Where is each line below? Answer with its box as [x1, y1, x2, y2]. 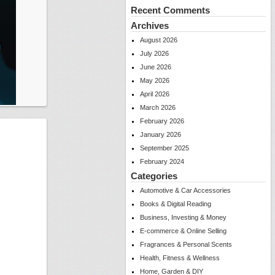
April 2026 [140, 90, 169, 98]
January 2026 [140, 131, 181, 138]
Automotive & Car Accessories [140, 187, 231, 194]
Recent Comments [131, 5, 210, 15]
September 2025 [140, 144, 189, 152]
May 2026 [140, 77, 169, 84]
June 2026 [140, 63, 171, 71]
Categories [131, 171, 177, 181]
